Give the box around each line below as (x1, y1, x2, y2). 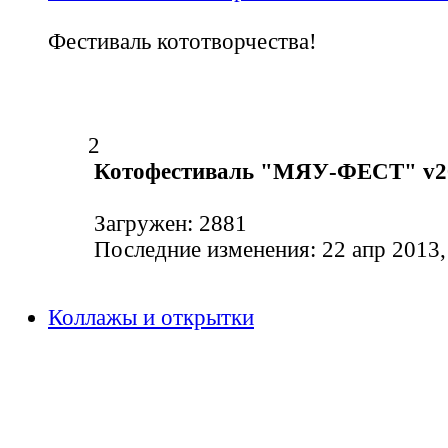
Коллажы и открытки (48, 305, 254, 331)
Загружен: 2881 (88, 211, 247, 237)
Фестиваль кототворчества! (48, 29, 317, 55)
